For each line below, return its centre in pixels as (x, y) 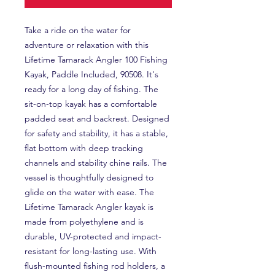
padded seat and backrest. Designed (97, 118)
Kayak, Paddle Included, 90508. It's (91, 74)
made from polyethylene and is (84, 222)
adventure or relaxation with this (87, 45)
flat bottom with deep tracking (84, 148)
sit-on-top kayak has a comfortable (91, 104)
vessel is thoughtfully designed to (89, 177)
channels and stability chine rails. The (96, 163)
